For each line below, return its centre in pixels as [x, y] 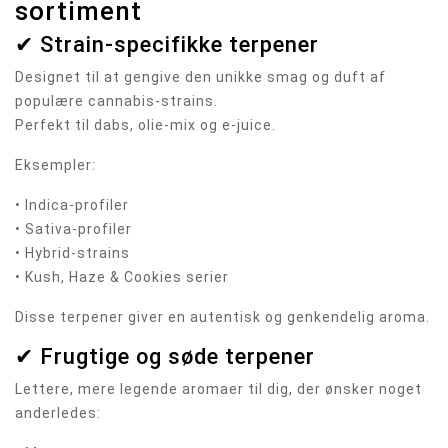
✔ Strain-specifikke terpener [167, 45]
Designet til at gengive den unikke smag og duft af [200, 77]
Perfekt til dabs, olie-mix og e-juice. [145, 125]
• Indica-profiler [72, 205]
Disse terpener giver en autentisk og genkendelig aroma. [222, 317]
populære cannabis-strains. [116, 101]
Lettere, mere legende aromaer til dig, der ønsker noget [218, 389]
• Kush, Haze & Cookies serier [122, 277]
